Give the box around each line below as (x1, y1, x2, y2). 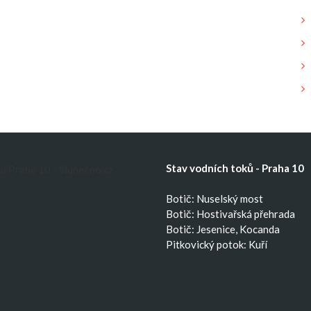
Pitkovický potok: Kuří (166, 238, 267, 251)
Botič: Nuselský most (166, 192, 263, 205)
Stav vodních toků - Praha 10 (166, 162, 304, 174)
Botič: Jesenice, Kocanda (166, 223, 280, 235)
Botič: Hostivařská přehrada (166, 208, 295, 220)
